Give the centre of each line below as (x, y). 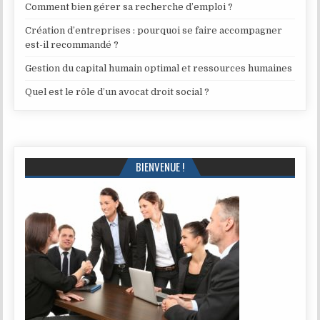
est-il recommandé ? (72, 45)
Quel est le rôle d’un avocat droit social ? (117, 92)
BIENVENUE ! (160, 167)
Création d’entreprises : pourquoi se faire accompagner (154, 31)
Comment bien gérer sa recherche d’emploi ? (129, 7)
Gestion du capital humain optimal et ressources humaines (159, 69)
